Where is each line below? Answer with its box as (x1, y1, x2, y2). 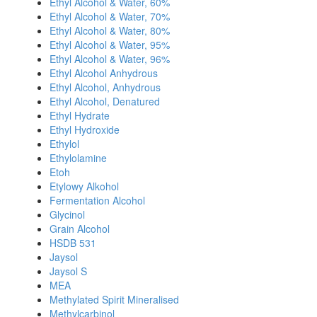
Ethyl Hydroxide (50, 122, 120, 137)
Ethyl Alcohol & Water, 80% (50, 23, 170, 38)
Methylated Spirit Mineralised (50, 292, 179, 306)
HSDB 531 (50, 236, 96, 250)
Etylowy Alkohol (50, 179, 119, 193)
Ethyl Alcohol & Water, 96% (50, 52, 170, 66)
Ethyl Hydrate (50, 108, 110, 122)
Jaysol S (50, 264, 87, 278)
